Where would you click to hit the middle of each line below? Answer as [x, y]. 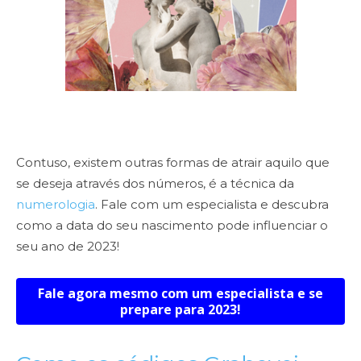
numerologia [56, 205]
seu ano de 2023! [68, 247]
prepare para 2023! [180, 310]
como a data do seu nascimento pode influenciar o [172, 226]
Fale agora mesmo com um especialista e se [180, 294]
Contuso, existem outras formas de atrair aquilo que [173, 163]
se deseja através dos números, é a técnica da [155, 184]
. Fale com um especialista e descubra [212, 205]
